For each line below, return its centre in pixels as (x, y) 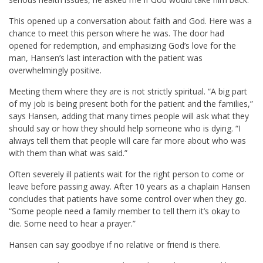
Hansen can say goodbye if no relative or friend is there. (115, 245)
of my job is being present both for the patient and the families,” (131, 104)
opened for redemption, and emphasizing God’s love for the (122, 46)
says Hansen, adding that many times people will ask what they (129, 116)
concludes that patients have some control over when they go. (128, 199)
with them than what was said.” (68, 153)
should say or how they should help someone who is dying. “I (125, 129)
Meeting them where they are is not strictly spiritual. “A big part (128, 92)
